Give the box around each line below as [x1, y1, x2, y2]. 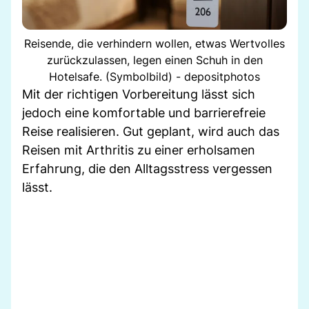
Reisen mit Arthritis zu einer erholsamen [22, 142, 255, 157]
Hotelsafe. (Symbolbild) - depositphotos [49, 69, 260, 83]
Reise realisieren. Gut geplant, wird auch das [22, 123, 279, 139]
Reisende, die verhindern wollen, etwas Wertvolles [24, 36, 285, 50]
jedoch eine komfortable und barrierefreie [22, 105, 266, 120]
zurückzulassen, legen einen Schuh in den [46, 52, 263, 67]
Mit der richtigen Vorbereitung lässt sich [22, 86, 255, 101]
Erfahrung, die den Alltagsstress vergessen [22, 161, 272, 176]
